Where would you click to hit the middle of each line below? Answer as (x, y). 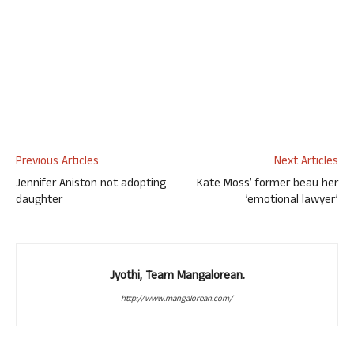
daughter (39, 201)
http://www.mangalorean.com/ (177, 299)
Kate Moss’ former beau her (267, 185)
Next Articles (306, 162)
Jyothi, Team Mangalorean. (177, 277)
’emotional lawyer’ (292, 201)
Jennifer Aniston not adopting (91, 185)
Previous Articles (57, 162)
